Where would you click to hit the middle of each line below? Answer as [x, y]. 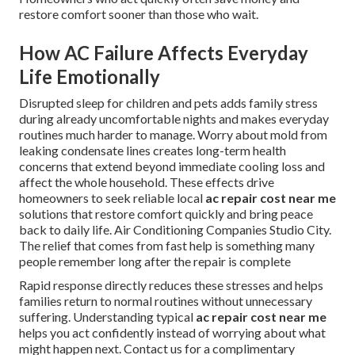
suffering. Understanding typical [107, 317]
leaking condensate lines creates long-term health [153, 151]
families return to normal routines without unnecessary [166, 301]
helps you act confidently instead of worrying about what [172, 333]
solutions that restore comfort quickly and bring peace [166, 214]
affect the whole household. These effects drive [147, 182]
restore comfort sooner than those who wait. [139, 14]
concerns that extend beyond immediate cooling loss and [172, 166]
